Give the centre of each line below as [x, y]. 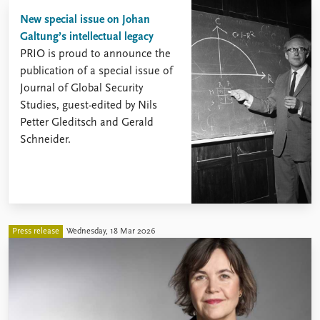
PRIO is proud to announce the [95, 54]
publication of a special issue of [96, 71]
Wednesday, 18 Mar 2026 [111, 231]
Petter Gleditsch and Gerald [87, 122]
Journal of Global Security [81, 88]
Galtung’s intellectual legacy [87, 37]
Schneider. [45, 140]
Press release [36, 231]
